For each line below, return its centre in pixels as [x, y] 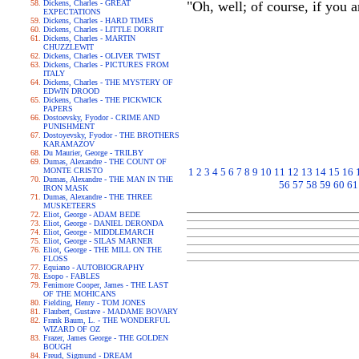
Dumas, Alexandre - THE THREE [98, 197]
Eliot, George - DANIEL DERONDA [103, 223]
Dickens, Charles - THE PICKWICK [103, 100]
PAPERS [58, 109]
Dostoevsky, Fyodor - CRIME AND [101, 117]
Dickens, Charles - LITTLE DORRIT [103, 29]
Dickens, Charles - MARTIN [89, 38]
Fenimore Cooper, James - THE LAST [106, 285]
